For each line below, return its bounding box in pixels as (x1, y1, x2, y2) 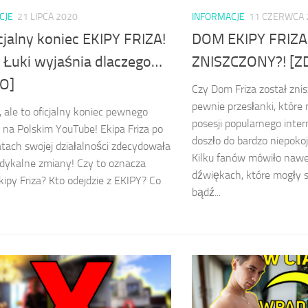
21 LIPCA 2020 (17, 10, 78, 23)
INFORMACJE (192, 10, 245, 23)
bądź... (192, 186, 221, 199)
